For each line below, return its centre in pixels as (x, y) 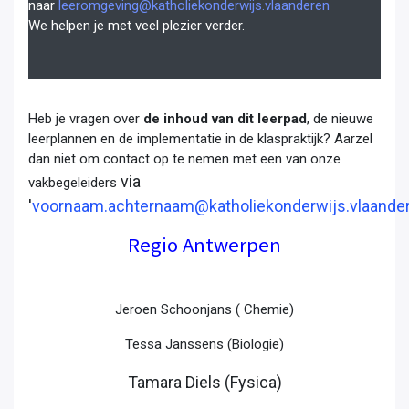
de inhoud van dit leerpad (225, 118)
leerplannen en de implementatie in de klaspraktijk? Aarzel (200, 138)
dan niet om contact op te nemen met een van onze (184, 158)
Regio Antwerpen (204, 244)
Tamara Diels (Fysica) (204, 382)
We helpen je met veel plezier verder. (136, 25)
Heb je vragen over (86, 118)
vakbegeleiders (74, 182)
